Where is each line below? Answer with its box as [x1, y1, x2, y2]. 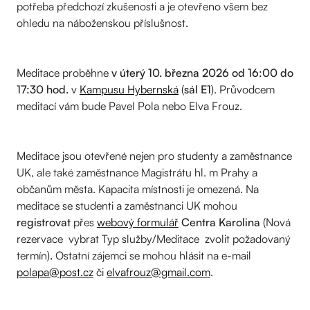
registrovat [17, 215, 71, 229]
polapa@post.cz [17, 264, 93, 279]
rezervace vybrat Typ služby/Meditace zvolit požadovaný [17, 231, 291, 246]
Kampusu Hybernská [80, 82, 179, 96]
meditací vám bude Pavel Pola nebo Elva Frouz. [17, 98, 242, 113]
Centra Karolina [179, 215, 263, 229]
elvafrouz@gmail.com [107, 264, 210, 279]
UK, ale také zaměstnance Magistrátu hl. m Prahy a [17, 165, 257, 179]
